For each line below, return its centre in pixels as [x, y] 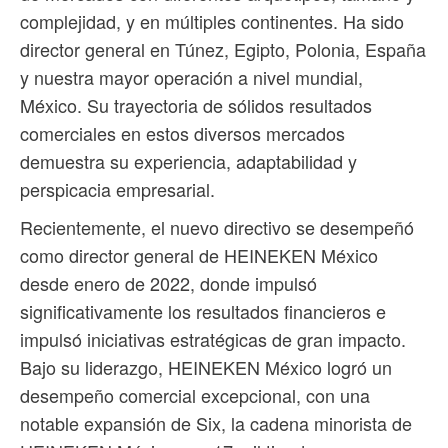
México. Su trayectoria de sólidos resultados [196, 104]
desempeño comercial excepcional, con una [195, 394]
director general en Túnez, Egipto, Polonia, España [223, 48]
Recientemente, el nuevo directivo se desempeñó [217, 226]
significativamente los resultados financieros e [203, 310]
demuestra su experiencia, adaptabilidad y [188, 160]
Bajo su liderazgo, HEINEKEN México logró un [206, 366]
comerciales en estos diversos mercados [182, 132]
